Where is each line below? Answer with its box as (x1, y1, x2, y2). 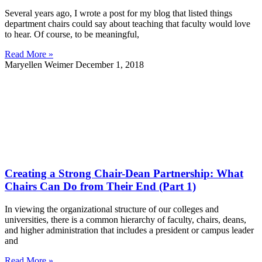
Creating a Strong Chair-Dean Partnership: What (5, 167, 243, 180)
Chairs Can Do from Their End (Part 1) (5, 180, 196, 193)
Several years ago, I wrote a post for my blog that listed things (5, 8, 232, 18)
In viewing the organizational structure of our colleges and (5, 204, 219, 215)
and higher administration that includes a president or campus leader (5, 225, 254, 236)
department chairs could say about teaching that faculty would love (5, 18, 250, 29)
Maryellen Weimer (5, 59, 75, 70)
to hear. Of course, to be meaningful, (5, 29, 139, 39)
